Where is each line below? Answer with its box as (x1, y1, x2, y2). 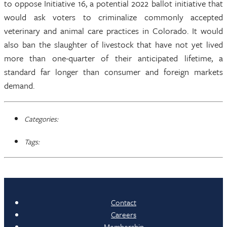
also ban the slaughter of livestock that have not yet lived (4, 38, 223, 51)
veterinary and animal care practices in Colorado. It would (4, 24, 223, 37)
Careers (111, 209, 136, 220)
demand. (4, 79, 36, 92)
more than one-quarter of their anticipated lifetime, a (4, 52, 223, 64)
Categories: (24, 113, 58, 124)
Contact (111, 197, 136, 208)
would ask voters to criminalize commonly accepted (4, 11, 223, 23)
